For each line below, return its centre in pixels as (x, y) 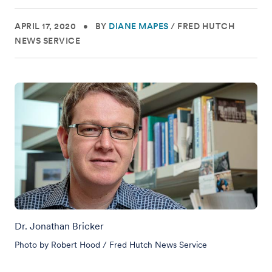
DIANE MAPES (139, 26)
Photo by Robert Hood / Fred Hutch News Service (111, 245)
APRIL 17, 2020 (45, 26)
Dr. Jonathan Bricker (59, 226)
